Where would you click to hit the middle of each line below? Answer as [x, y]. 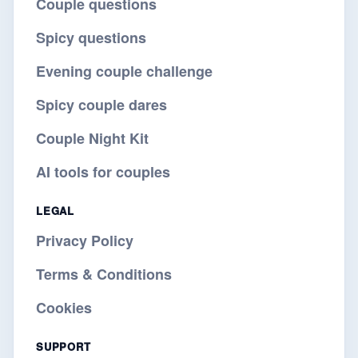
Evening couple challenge [124, 71]
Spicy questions [91, 38]
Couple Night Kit [92, 138]
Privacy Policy [85, 241]
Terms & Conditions [104, 274]
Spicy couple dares [101, 105]
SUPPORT [64, 346]
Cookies [64, 308]
